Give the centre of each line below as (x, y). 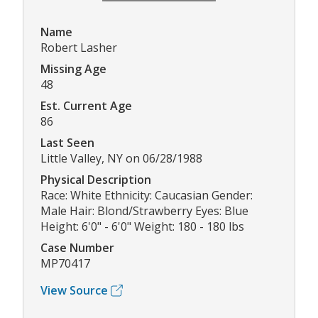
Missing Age (73, 69)
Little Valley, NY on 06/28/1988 (121, 159)
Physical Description (96, 180)
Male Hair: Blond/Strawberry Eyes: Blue (144, 211)
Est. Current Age (86, 106)
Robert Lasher (79, 48)
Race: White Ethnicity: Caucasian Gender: (147, 196)
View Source (74, 291)
